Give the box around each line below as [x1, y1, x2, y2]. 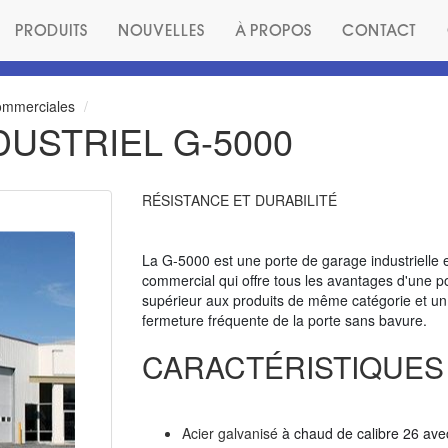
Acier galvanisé [181, 423, 282, 443]
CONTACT [342, 19, 417, 40]
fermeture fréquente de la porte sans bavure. [141, 310, 427, 330]
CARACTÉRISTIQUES [141, 345, 444, 388]
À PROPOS [235, 19, 312, 40]
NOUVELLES [118, 19, 205, 40]
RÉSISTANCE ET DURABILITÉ [141, 190, 337, 210]
